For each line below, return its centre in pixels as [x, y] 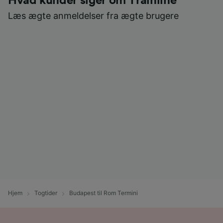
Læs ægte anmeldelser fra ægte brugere [93, 16]
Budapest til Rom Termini [104, 193]
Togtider [46, 193]
